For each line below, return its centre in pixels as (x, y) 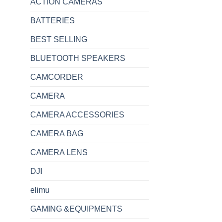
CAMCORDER (57, 77)
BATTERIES (53, 20)
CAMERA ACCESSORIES (77, 114)
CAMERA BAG (57, 133)
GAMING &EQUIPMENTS (76, 209)
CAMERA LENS (59, 152)
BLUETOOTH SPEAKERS (78, 58)
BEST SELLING (59, 39)
